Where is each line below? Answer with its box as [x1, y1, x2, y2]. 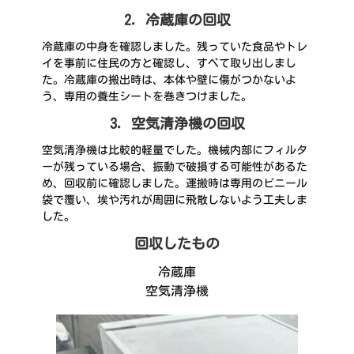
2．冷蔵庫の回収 [123, 13, 231, 28]
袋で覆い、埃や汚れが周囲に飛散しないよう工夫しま [42, 194, 307, 206]
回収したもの [134, 236, 220, 251]
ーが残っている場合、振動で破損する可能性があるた [42, 161, 307, 173]
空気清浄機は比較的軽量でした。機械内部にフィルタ [42, 145, 307, 156]
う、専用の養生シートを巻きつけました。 [42, 91, 252, 103]
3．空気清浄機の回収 [109, 116, 245, 131]
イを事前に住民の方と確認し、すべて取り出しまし [42, 58, 296, 70]
